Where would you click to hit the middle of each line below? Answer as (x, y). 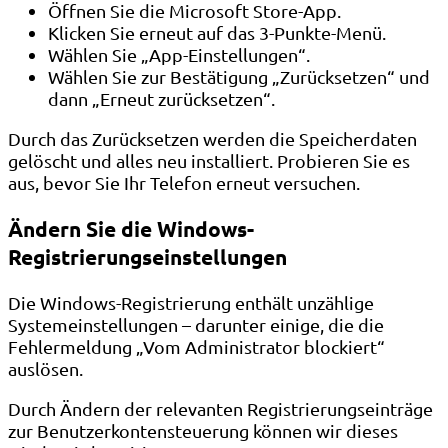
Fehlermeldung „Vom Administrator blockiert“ (196, 346)
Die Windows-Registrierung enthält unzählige (191, 302)
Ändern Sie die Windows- (131, 228)
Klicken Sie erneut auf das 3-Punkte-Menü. (217, 32)
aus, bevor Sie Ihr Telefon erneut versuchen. (184, 182)
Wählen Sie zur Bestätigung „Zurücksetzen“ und (239, 76)
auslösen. (45, 368)
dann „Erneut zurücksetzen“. (161, 98)
